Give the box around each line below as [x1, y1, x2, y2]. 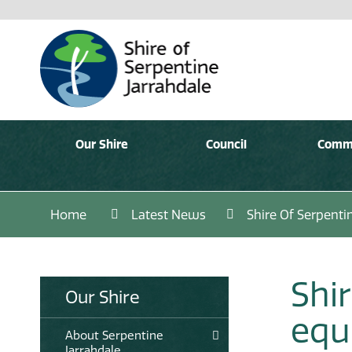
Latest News [130, 206, 206, 222]
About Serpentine [65, 327, 163, 343]
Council [205, 136, 247, 152]
